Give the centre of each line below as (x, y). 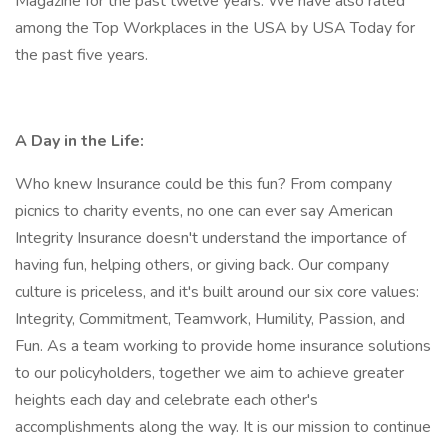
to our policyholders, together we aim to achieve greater (209, 373)
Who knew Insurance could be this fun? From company (203, 184)
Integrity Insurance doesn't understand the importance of (210, 238)
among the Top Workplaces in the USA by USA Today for (215, 28)
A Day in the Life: (79, 141)
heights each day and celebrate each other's (166, 400)
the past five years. (81, 55)
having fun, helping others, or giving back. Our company (202, 265)
